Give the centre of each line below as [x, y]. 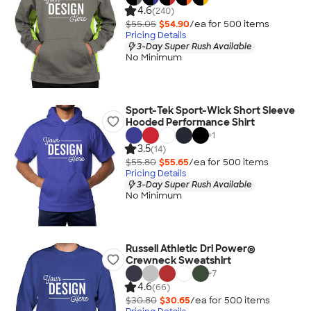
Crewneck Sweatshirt [178, 260]
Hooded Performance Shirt [190, 122]
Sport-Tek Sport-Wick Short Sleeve [210, 110]
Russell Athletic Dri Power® [190, 249]
